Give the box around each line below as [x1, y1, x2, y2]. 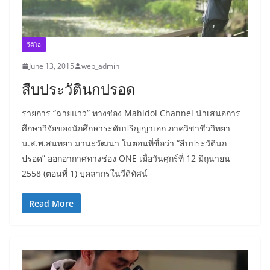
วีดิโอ [27, 40, 41, 49]
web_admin [81, 61, 119, 72]
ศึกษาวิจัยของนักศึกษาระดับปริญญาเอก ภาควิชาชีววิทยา [22, 122, 230, 134]
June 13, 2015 [29, 61, 74, 72]
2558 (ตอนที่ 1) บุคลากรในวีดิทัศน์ [22, 168, 148, 180]
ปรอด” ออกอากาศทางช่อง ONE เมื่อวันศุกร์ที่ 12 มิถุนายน [22, 152, 230, 165]
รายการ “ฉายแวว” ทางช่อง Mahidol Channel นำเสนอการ [22, 107, 240, 119]
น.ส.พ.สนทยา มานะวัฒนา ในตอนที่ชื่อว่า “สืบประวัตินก [22, 137, 227, 149]
